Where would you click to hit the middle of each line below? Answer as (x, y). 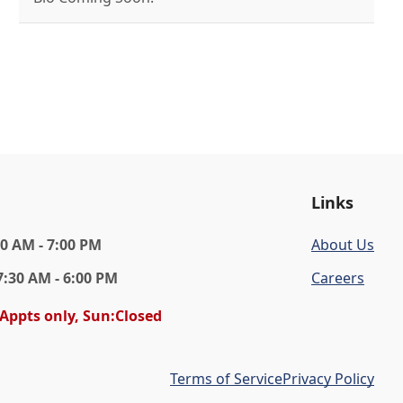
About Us (343, 245)
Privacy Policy (328, 379)
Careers (338, 278)
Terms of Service (226, 379)
